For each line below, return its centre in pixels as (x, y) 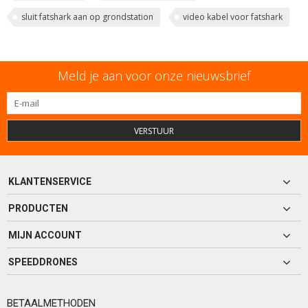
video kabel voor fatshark (233, 17)
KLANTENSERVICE (50, 182)
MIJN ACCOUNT (45, 235)
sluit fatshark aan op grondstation (87, 17)
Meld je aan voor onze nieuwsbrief (154, 76)
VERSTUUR (154, 131)
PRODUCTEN (38, 209)
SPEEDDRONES (43, 262)
